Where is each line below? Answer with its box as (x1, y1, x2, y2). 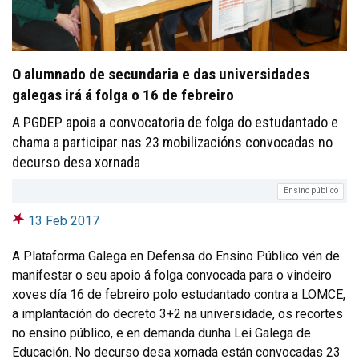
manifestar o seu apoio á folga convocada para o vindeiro (12, 267, 332, 283)
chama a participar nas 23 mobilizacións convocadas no (12, 134, 333, 151)
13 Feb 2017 (28, 212, 99, 228)
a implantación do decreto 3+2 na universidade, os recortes (12, 305, 343, 321)
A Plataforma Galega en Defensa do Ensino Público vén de (12, 248, 340, 264)
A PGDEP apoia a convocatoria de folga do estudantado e (12, 114, 338, 131)
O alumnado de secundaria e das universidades (12, 65, 309, 84)
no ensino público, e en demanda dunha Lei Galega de (12, 325, 311, 341)
